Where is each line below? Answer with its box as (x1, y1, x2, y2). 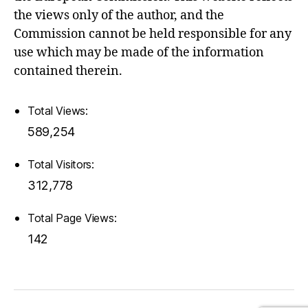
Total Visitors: (27, 157, 98, 171)
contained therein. (14, 63, 122, 79)
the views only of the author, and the (14, 7, 224, 23)
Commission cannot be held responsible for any (14, 25, 291, 42)
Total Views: (27, 103, 91, 118)
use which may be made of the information (14, 44, 264, 60)
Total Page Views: (27, 210, 120, 225)
